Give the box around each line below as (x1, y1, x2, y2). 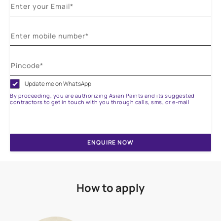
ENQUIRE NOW (87, 138, 134, 147)
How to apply (76, 181, 145, 196)
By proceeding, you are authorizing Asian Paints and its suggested (10, 92, 195, 100)
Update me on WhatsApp (25, 79, 92, 88)
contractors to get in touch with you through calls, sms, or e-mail (10, 98, 190, 106)
